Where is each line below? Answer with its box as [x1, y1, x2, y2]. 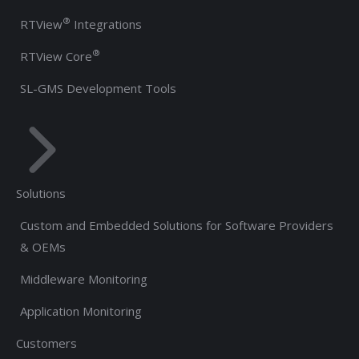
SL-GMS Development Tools [20, 80, 176, 96]
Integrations [71, 16, 142, 32]
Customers [16, 335, 77, 351]
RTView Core [20, 48, 92, 64]
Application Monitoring [20, 303, 142, 319]
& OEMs [20, 239, 66, 255]
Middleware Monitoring [20, 271, 147, 287]
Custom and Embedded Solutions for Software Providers [20, 217, 333, 233]
